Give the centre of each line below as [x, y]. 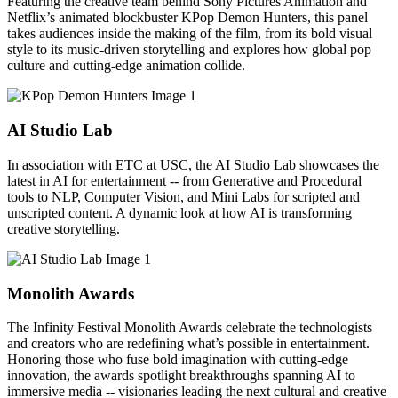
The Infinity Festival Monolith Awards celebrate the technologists [190, 328]
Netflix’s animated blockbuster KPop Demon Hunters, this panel [187, 18]
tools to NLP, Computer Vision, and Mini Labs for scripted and [183, 196]
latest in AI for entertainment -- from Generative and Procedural [184, 180]
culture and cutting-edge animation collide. [126, 66]
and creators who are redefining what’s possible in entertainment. [188, 344]
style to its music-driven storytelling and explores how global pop [189, 50]
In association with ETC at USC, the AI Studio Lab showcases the [193, 164]
